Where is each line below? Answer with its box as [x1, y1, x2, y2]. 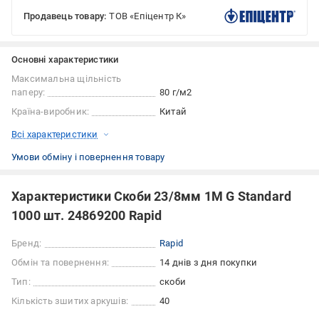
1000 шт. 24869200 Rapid [11, 208, 162, 224]
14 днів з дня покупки [159, 257, 258, 268]
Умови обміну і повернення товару [11, 152, 165, 163]
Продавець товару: [23, 11, 107, 22]
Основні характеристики [11, 54, 119, 66]
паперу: [11, 87, 46, 98]
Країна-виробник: [11, 106, 90, 117]
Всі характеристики [11, 129, 98, 140]
